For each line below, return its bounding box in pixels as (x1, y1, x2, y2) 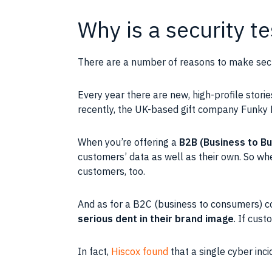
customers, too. (78, 165, 145, 177)
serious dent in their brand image (78, 212, 234, 225)
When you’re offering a (78, 135, 179, 148)
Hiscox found (111, 245, 168, 257)
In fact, (78, 245, 111, 257)
